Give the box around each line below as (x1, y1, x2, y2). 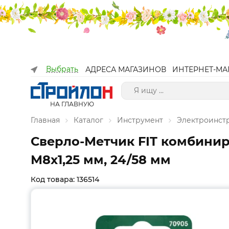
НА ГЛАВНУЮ (50, 100, 94, 108)
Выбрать (46, 64, 78, 74)
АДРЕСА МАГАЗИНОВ (85, 65, 166, 74)
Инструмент (117, 116, 163, 125)
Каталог (74, 116, 103, 125)
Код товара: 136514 (31, 175, 99, 184)
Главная (31, 116, 60, 125)
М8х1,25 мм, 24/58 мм (31, 152, 171, 167)
